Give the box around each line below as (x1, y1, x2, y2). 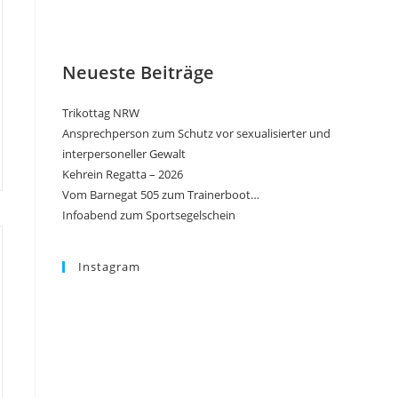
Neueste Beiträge (62, 60, 214, 84)
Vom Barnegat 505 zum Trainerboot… (62, 187, 259, 203)
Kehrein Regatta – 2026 (62, 166, 183, 182)
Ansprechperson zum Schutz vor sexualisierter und (62, 125, 330, 141)
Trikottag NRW (62, 105, 139, 121)
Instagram (78, 259, 140, 275)
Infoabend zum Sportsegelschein (62, 207, 235, 223)
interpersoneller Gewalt (62, 146, 186, 162)
